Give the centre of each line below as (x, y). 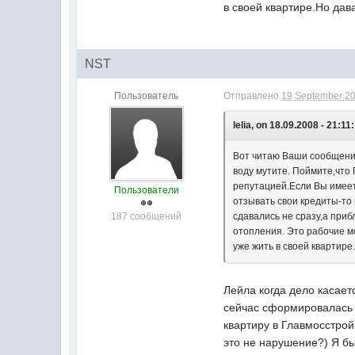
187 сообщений (147, 216)
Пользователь (147, 96)
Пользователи (146, 190)
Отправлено (253, 96)
